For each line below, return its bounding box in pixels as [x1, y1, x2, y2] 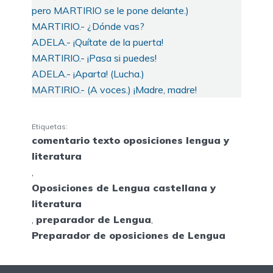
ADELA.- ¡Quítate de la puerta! [32, 35, 163, 48]
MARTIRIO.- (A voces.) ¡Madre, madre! [32, 83, 197, 96]
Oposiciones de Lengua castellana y [32, 182, 216, 194]
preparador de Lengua [36, 213, 151, 226]
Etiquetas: [32, 122, 68, 132]
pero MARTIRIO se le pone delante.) [32, 4, 189, 16]
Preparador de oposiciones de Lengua [32, 229, 225, 242]
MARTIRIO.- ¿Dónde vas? [32, 19, 144, 32]
